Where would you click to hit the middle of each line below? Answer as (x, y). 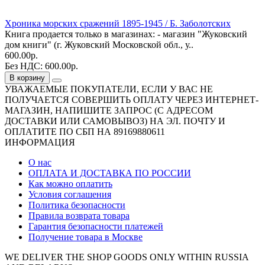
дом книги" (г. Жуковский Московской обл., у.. (99, 44)
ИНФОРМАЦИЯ (40, 142)
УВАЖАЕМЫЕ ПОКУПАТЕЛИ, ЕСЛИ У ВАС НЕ (109, 89)
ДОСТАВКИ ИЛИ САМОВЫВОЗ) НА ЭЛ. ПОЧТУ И (115, 121)
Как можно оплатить (70, 183)
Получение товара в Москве (85, 237)
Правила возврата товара (79, 215)
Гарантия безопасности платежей (96, 226)
